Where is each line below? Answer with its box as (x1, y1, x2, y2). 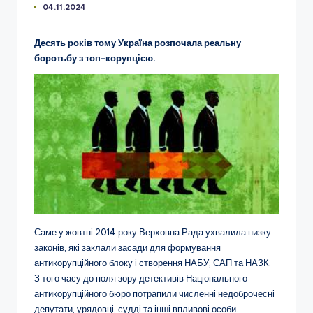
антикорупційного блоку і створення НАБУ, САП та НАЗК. (34, 256, 273, 268)
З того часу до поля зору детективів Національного (34, 272, 247, 284)
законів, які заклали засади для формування (34, 241, 221, 253)
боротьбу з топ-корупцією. (34, 52, 156, 64)
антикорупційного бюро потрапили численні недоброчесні (34, 287, 275, 299)
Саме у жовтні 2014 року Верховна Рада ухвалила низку (34, 226, 271, 238)
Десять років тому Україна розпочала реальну (34, 36, 241, 48)
